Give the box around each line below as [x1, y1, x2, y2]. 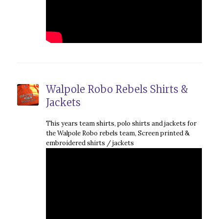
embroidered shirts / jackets [45, 139, 134, 148]
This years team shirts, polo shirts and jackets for [45, 119, 197, 128]
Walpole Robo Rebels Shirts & [45, 83, 188, 96]
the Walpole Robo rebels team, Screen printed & [45, 129, 190, 138]
